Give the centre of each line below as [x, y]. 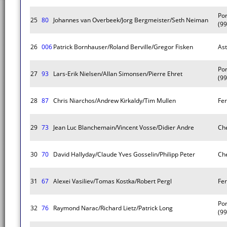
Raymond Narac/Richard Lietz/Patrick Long [113, 208]
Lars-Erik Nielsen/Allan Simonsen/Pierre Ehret [118, 74]
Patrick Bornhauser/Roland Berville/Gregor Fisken [123, 47]
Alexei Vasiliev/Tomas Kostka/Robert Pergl [112, 181]
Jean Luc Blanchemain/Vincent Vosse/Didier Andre [124, 127]
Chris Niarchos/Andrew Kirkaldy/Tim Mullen [115, 101]
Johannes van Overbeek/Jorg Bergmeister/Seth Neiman [131, 20]
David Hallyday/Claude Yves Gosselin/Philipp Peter [124, 154]
